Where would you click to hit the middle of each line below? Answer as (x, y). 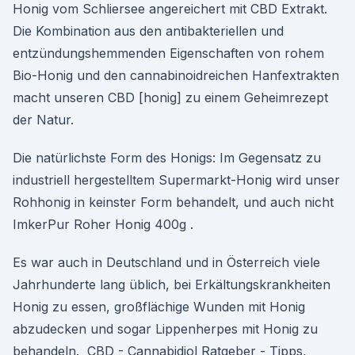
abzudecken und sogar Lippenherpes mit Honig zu (165, 329)
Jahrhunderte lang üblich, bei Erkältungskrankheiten (172, 284)
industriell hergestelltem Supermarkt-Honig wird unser (176, 180)
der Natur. (43, 120)
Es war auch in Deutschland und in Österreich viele (166, 262)
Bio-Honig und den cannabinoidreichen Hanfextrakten (176, 75)
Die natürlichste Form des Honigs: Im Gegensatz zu (167, 158)
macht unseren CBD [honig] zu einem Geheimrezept (170, 97)
